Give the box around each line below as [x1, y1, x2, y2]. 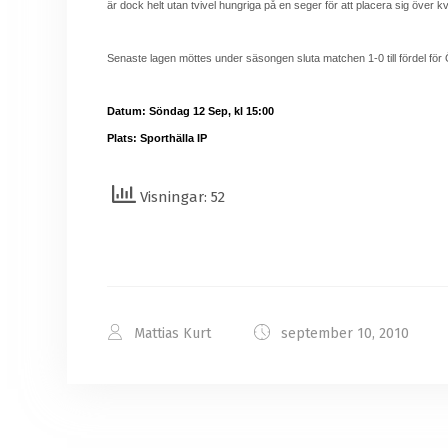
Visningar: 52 [136, 188, 225, 207]
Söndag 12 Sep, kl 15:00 [149, 105, 274, 117]
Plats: [107, 132, 137, 144]
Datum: [107, 105, 146, 117]
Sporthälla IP [140, 132, 207, 144]
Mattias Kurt [130, 325, 211, 342]
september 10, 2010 [277, 325, 409, 342]
